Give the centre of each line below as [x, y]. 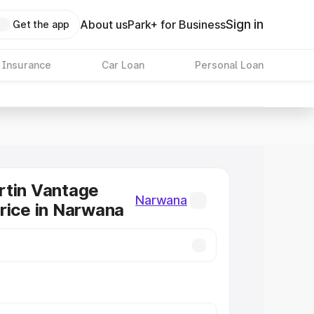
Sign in [245, 24]
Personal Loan [229, 65]
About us [104, 25]
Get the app [41, 24]
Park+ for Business [177, 25]
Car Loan [123, 65]
